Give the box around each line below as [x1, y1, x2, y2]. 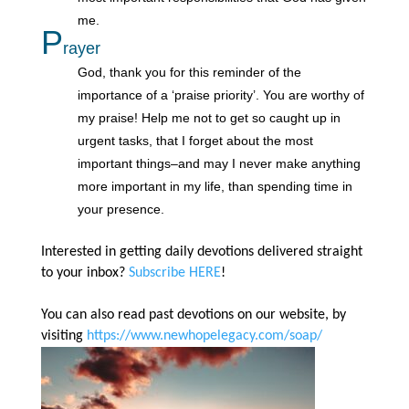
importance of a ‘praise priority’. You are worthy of [77, 87, 364, 102]
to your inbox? [40, 265, 129, 280]
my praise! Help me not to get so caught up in [77, 110, 341, 125]
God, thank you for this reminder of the [77, 64, 301, 79]
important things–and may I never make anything [77, 155, 361, 171]
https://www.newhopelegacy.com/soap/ [86, 328, 322, 343]
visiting [40, 328, 87, 343]
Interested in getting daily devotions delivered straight [40, 244, 362, 259]
